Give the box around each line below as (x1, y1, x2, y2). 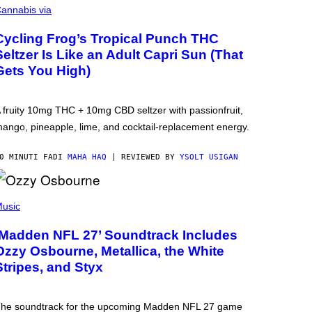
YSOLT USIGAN (180, 153, 238, 162)
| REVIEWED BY (107, 153, 180, 162)
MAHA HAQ (68, 153, 107, 162)
